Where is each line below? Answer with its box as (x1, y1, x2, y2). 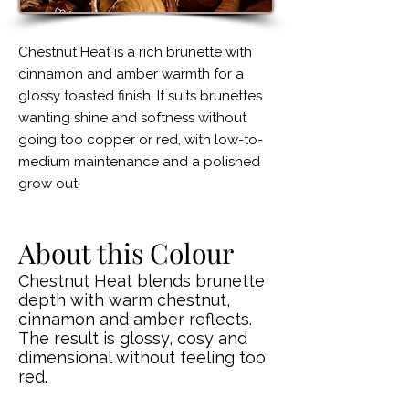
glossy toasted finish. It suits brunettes (18, 88, 262, 104)
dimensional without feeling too (18, 348, 266, 367)
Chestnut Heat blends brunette (18, 271, 265, 290)
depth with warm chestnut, (18, 290, 230, 309)
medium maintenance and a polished (18, 153, 260, 170)
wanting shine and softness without (18, 110, 246, 126)
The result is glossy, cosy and (18, 329, 247, 348)
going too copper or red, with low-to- (18, 131, 263, 148)
